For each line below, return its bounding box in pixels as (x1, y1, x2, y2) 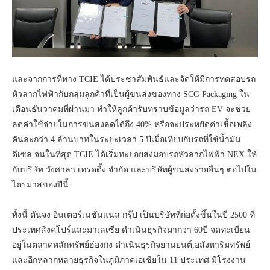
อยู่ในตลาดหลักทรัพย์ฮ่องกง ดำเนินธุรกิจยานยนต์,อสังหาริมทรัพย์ (12, 240, 250, 250)
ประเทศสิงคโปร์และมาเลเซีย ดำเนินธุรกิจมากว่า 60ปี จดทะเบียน (12, 225, 250, 235)
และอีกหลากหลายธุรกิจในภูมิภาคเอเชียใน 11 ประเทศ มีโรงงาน (12, 256, 246, 265)
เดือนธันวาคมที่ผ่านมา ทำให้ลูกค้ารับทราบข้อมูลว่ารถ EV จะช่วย (12, 105, 251, 115)
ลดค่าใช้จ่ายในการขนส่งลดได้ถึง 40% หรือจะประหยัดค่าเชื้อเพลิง (12, 120, 252, 130)
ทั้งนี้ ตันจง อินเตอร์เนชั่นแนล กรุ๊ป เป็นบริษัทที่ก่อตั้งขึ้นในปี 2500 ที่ (12, 210, 255, 220)
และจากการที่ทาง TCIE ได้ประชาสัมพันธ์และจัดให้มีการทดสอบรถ (12, 75, 256, 84)
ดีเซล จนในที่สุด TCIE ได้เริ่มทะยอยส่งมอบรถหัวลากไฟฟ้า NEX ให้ (12, 150, 257, 160)
